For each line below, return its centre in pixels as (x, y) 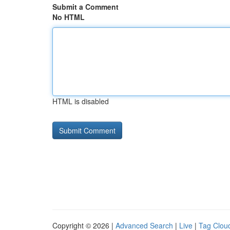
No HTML (69, 17)
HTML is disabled (81, 101)
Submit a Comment (85, 7)
